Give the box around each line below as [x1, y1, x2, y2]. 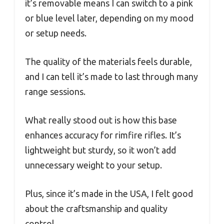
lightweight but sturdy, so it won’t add [25, 145, 176, 155]
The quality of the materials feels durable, [25, 56, 192, 67]
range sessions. [25, 86, 85, 97]
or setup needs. [25, 28, 86, 38]
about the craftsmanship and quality [25, 203, 167, 214]
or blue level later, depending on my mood [25, 13, 193, 23]
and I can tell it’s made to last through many [25, 71, 198, 82]
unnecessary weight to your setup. [25, 160, 162, 170]
